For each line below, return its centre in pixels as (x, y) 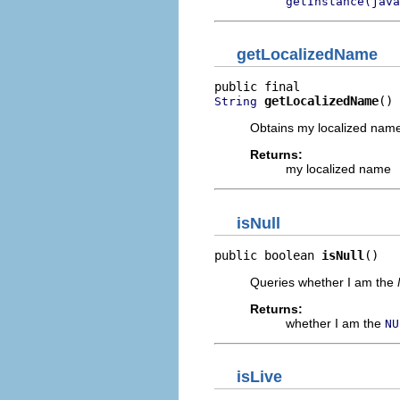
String (236, 101)
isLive (259, 377)
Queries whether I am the (324, 282)
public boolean (268, 255)
